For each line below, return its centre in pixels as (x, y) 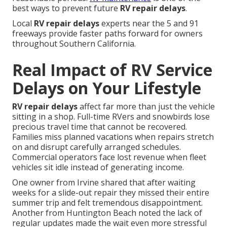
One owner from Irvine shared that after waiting (104, 183)
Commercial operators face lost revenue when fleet (109, 157)
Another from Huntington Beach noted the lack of (107, 213)
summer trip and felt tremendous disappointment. (107, 203)
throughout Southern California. (74, 44)
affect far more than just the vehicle (146, 107)
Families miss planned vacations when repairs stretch (113, 137)
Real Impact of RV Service (112, 70)
